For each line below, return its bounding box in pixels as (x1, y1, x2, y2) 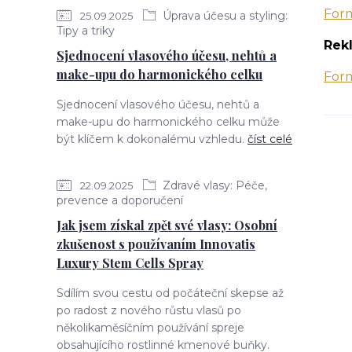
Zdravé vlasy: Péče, (159, 178, 267, 192)
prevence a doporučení (57, 193, 183, 207)
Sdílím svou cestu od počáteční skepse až (57, 286, 284, 300)
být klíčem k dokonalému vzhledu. (57, 132, 247, 146)
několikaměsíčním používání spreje (57, 321, 244, 335)
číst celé (247, 132, 292, 146)
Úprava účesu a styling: (159, 9, 288, 23)
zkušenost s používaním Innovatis (57, 236, 255, 252)
